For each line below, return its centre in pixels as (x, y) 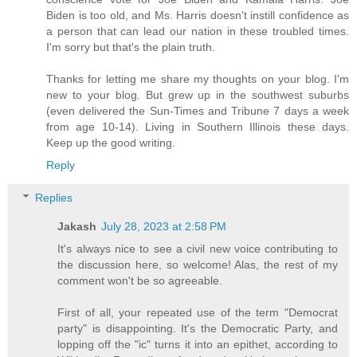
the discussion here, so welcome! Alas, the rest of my (198, 265)
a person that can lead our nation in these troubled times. (198, 31)
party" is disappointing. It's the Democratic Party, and (198, 329)
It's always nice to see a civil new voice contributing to (198, 249)
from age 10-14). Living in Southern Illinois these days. (198, 126)
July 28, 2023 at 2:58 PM (164, 227)
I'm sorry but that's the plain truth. (131, 47)
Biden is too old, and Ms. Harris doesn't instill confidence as (198, 15)
